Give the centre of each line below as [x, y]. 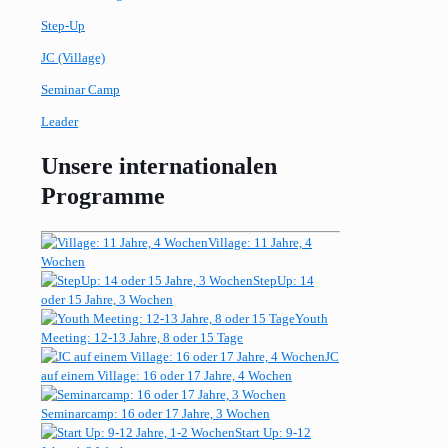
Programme [103, 195]
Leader [59, 121]
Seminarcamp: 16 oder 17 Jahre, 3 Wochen [155, 413]
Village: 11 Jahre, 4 [260, 242]
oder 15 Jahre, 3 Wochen [107, 299]
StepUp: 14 [283, 280]
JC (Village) [73, 57]
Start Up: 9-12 [273, 432]
